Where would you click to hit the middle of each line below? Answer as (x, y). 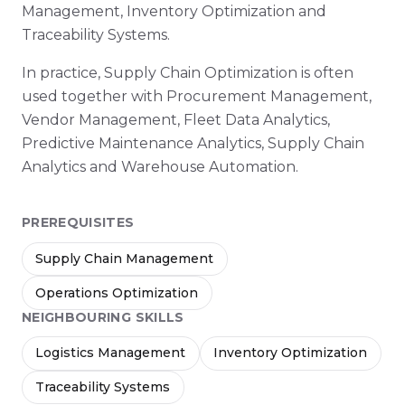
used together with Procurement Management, (197, 97)
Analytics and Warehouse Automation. (160, 167)
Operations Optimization (117, 292)
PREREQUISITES (78, 223)
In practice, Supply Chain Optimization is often (188, 73)
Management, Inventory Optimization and (174, 12)
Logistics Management (111, 353)
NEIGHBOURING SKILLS (103, 317)
